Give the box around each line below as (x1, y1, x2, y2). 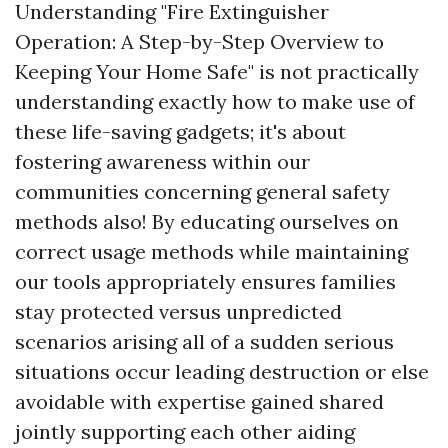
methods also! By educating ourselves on (15, 209, 399, 234)
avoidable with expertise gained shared (15, 389, 384, 414)
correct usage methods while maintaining (15, 239, 408, 264)
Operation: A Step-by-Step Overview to (15, 29, 384, 54)
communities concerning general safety (15, 179, 390, 204)
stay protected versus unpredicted (15, 299, 342, 324)
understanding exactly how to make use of (15, 89, 415, 114)
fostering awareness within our (15, 149, 310, 174)
